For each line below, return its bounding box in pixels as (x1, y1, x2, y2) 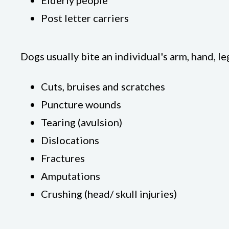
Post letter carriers (41, 12, 129, 24)
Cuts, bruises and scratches (41, 80, 165, 93)
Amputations (41, 170, 100, 182)
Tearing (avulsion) (41, 116, 122, 128)
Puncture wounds (41, 98, 121, 110)
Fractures (41, 152, 85, 164)
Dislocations (41, 134, 99, 146)
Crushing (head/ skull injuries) (41, 188, 177, 200)
